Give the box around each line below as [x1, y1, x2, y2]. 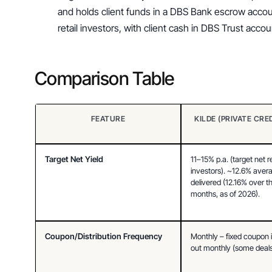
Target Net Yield [45, 154, 104, 164]
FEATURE [90, 114, 126, 123]
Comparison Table [35, 67, 174, 89]
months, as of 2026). [191, 188, 260, 199]
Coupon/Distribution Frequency [45, 231, 163, 241]
